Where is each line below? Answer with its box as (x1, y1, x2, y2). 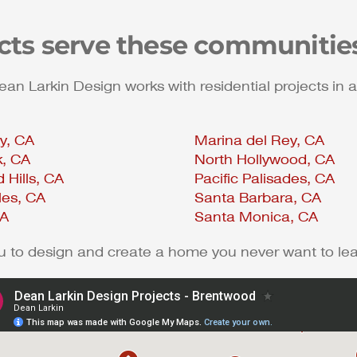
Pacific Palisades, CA (194, 171, 335, 187)
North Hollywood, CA (194, 152, 335, 168)
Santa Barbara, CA (194, 190, 321, 206)
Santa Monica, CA (194, 210, 318, 226)
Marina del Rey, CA (194, 133, 324, 149)
